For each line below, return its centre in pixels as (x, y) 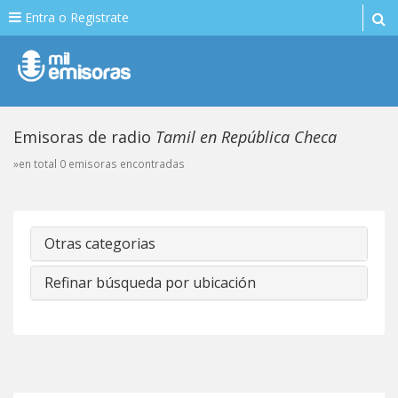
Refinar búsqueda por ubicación (150, 283)
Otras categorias (100, 243)
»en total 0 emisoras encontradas (99, 163)
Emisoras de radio (84, 137)
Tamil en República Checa (246, 137)
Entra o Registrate (75, 17)
